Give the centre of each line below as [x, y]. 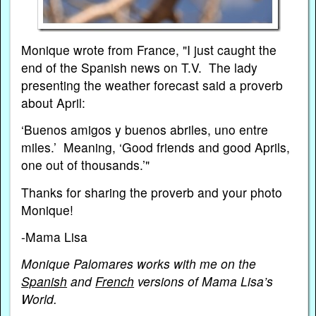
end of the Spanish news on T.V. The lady [140, 68]
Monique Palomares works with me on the [139, 263]
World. [39, 298]
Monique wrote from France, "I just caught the [149, 50]
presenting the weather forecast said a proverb [152, 85]
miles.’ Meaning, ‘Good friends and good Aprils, [156, 147]
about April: [54, 103]
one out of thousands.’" [86, 165]
